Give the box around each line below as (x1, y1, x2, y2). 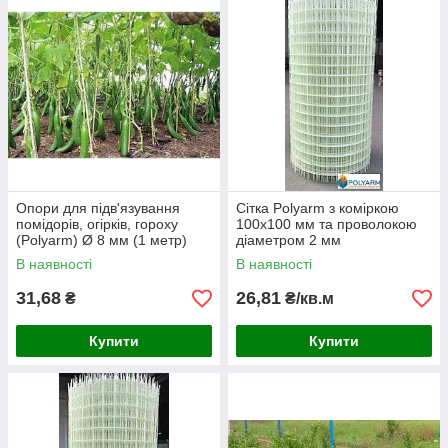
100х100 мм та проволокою (236, 216, 417, 233)
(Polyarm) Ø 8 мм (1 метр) (16, 232, 187, 249)
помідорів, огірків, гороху (16, 216, 178, 233)
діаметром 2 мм (236, 232, 341, 249)
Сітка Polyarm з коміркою (236, 200, 399, 217)
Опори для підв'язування (16, 200, 180, 217)
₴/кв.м (281, 290, 334, 308)
